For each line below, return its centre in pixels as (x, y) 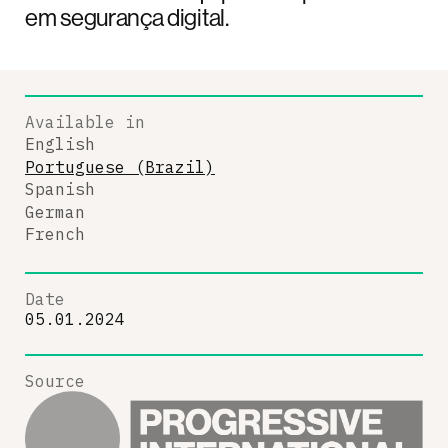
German (55, 211)
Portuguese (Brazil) (120, 166)
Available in (85, 121)
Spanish (60, 189)
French (55, 234)
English (60, 144)
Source (55, 380)
